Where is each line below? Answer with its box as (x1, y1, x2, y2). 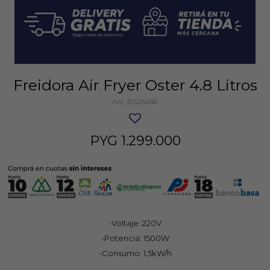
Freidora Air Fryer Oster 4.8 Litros (13, 75, 257, 94)
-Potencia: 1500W (101, 233, 169, 243)
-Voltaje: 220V (108, 218, 162, 228)
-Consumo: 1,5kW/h (98, 248, 172, 258)
